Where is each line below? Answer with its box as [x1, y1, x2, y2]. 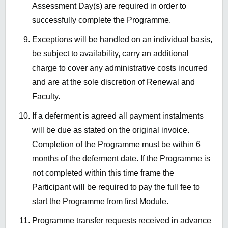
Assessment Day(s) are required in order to [32, 2, 186, 11]
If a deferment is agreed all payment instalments [32, 111, 204, 121]
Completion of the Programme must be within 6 [32, 140, 201, 149]
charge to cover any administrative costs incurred [32, 64, 208, 73]
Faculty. [32, 92, 60, 101]
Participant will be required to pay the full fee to [32, 183, 200, 192]
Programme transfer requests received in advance [32, 216, 211, 225]
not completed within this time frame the [32, 168, 174, 178]
